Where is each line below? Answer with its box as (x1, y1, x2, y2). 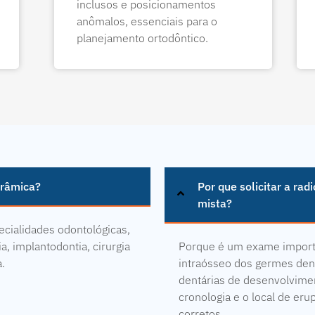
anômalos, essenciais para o (76, 13, 217, 28)
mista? (198, 195, 232, 210)
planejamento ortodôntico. (76, 30, 208, 45)
